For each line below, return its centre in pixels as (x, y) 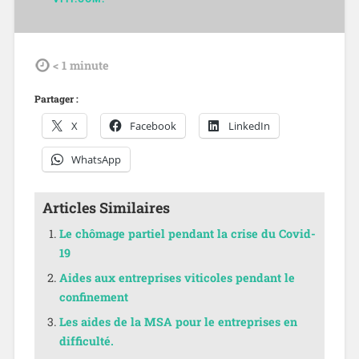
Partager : (56, 98)
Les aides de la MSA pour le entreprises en (179, 322)
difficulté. (87, 341)
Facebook (153, 125)
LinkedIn (249, 125)
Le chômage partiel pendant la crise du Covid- (188, 234)
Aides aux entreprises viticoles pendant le (177, 278)
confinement (94, 297)
